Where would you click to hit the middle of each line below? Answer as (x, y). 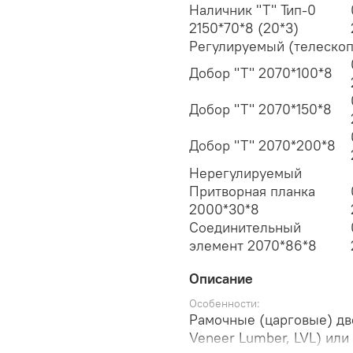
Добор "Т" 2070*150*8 (260, 110)
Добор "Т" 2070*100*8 (261, 73)
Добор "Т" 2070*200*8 (262, 146)
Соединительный (245, 228)
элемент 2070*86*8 (253, 246)
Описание (221, 278)
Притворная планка (252, 191)
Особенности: (225, 304)
